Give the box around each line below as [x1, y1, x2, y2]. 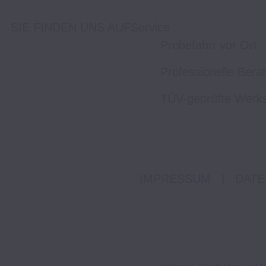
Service [131, 21, 170, 34]
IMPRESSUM [139, 172, 211, 186]
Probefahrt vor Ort [160, 39, 257, 52]
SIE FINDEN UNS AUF [11, 21, 131, 34]
